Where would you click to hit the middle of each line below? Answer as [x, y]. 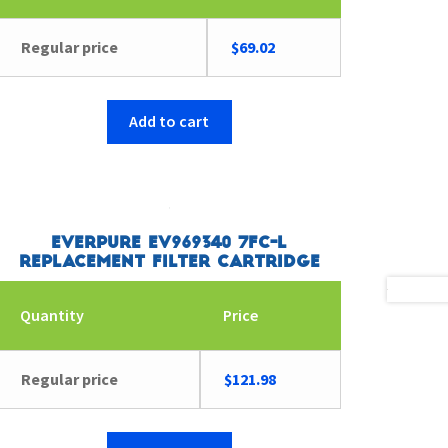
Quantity [51, 315]
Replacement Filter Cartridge [169, 262]
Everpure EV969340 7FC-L [169, 243]
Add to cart [169, 121]
